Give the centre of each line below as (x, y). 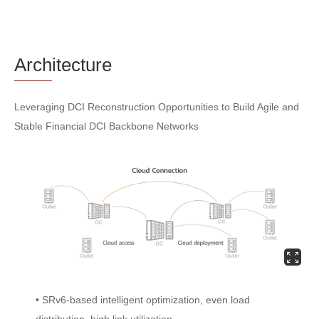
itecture (82, 64)
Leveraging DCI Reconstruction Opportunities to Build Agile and (157, 106)
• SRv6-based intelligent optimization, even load (143, 300)
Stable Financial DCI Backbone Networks (106, 126)
